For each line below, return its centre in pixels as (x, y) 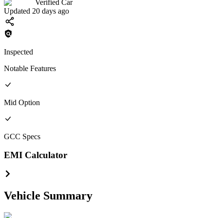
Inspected (18, 52)
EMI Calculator (36, 155)
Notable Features (30, 68)
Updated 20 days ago (36, 11)
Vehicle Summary (48, 195)
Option (29, 102)
